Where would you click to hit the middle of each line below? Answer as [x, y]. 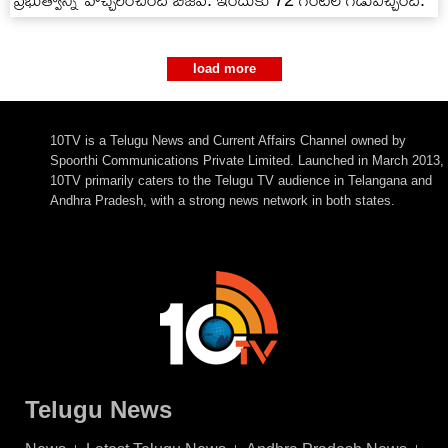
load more [224, 68]
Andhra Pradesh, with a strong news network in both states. [222, 200]
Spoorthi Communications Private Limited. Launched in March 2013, [246, 160]
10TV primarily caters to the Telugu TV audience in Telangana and [240, 180]
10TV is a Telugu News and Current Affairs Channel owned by [227, 140]
